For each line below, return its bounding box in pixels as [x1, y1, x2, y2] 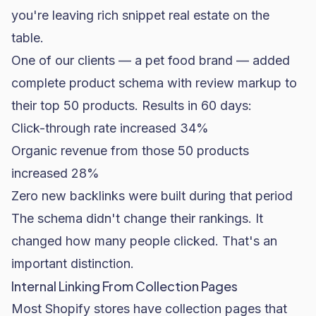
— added [233, 53, 290, 68]
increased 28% [11, 166, 99, 181]
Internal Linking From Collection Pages [11, 278, 238, 294]
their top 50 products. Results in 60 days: [11, 98, 252, 113]
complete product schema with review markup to [11, 75, 297, 90]
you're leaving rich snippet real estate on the [11, 8, 269, 23]
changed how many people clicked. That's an [11, 233, 277, 248]
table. [11, 30, 44, 45]
